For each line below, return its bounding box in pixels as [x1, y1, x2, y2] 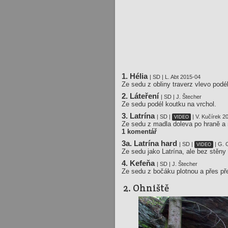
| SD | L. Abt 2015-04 [150, 74, 201, 80]
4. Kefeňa [122, 159, 157, 168]
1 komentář [122, 128, 157, 136]
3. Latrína [122, 112, 157, 121]
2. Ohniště [123, 182, 169, 194]
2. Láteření [122, 92, 161, 101]
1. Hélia [122, 72, 150, 81]
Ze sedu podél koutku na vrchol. [122, 100, 217, 108]
